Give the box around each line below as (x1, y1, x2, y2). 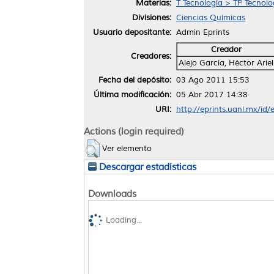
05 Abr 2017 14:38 (176, 89, 248, 100)
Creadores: (131, 51, 171, 61)
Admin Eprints (176, 27, 229, 37)
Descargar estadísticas (97, 161, 196, 172)
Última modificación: (94, 89, 171, 100)
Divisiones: (132, 12, 171, 23)
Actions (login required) (84, 125, 184, 138)
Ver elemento (102, 143, 152, 154)
